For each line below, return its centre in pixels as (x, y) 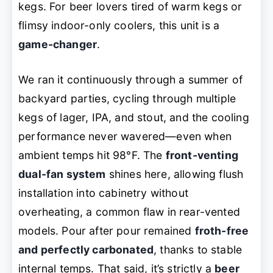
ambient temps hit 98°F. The (92, 155)
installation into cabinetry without (103, 193)
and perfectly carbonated (86, 249)
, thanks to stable (198, 249)
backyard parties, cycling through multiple (127, 98)
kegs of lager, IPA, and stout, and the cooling (134, 117)
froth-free (222, 230)
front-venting (202, 155)
